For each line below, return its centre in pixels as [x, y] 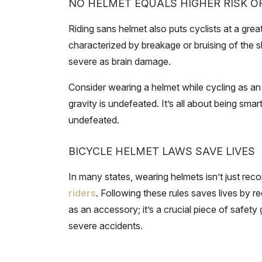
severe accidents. [106, 226]
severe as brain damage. [120, 61]
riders [82, 193]
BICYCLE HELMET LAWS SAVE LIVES [162, 151]
